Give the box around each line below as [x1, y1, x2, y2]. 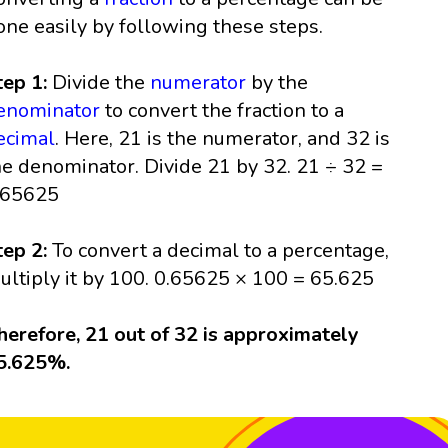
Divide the [47, 69, 151, 97]
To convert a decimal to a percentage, [47, 237, 390, 265]
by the [246, 69, 309, 97]
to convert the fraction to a [100, 97, 345, 125]
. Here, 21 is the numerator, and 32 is [55, 125, 391, 153]
